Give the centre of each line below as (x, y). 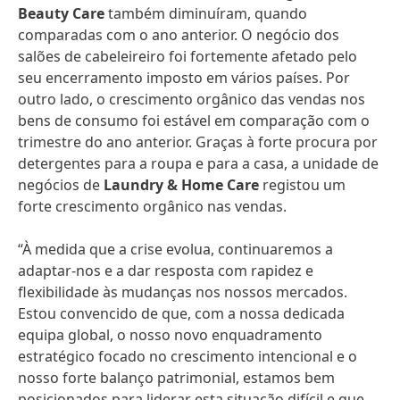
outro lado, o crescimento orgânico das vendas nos (192, 99)
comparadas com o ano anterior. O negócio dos (179, 35)
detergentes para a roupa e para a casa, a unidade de (198, 163)
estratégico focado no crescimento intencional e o (187, 356)
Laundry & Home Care (181, 185)
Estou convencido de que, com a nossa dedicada (181, 313)
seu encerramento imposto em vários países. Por (184, 78)
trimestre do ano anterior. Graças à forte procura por (198, 142)
